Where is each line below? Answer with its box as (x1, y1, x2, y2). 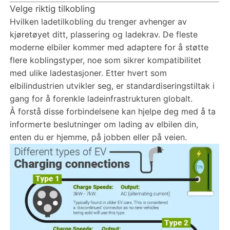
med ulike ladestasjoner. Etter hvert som (9, 67, 167, 78)
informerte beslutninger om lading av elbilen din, (9, 119, 198, 129)
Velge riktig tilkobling (9, 3, 95, 14)
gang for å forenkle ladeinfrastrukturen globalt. (9, 93, 193, 104)
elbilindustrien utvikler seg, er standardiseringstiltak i (9, 80, 215, 91)
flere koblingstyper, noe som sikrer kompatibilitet (9, 54, 201, 65)
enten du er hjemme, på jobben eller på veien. (9, 131, 187, 142)
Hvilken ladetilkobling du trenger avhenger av (9, 16, 187, 27)
